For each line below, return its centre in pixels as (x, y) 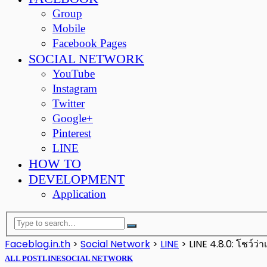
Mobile (69, 28)
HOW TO (55, 164)
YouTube (74, 74)
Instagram (75, 89)
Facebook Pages (89, 43)
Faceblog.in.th (38, 244)
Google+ (73, 118)
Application (79, 194)
